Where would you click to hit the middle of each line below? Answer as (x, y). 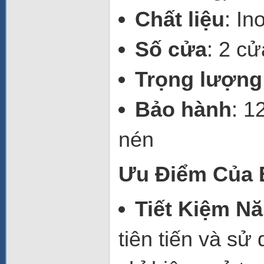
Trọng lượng (199, 79)
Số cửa (171, 49)
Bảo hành (183, 109)
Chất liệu (180, 19)
